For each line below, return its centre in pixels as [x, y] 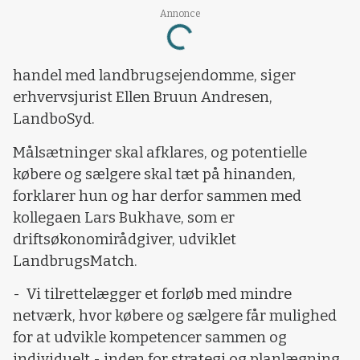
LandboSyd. [54, 119]
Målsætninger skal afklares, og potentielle [160, 152]
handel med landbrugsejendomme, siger [154, 76]
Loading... [197, 43]
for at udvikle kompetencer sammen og [150, 338]
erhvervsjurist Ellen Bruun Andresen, [143, 98]
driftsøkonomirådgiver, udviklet [125, 239]
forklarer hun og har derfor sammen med [157, 196]
